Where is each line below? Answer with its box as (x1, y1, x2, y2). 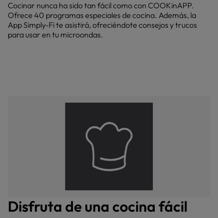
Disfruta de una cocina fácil (8, 197, 187, 216)
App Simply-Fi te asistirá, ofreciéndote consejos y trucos (8, 20, 197, 30)
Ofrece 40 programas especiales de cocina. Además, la (8, 10, 196, 20)
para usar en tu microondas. (8, 30, 103, 39)
